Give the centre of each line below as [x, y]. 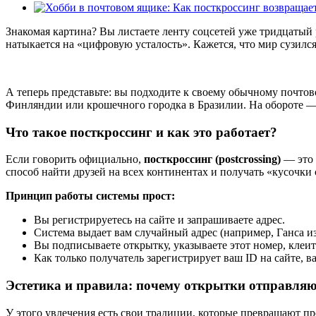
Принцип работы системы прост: [90, 196]
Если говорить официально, [75, 159]
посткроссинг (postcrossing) [212, 159]
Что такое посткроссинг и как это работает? [141, 132]
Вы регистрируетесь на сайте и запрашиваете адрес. [159, 220]
